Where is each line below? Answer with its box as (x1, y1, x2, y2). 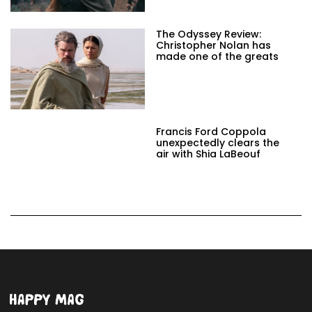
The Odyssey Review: (156, 27, 261, 42)
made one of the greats (156, 49, 279, 64)
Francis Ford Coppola (156, 125, 266, 139)
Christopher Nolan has (156, 38, 271, 53)
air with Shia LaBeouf (156, 147, 260, 162)
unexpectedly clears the (156, 136, 279, 150)
